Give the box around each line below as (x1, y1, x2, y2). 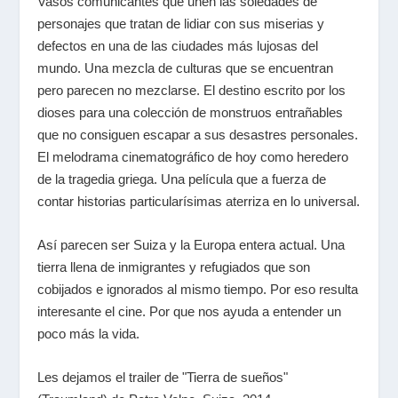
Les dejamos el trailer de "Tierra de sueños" (37, 370, 289, 385)
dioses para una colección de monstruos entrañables (37, 105, 344, 120)
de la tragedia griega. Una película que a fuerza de (37, 171, 327, 187)
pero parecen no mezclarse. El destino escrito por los (37, 83, 346, 98)
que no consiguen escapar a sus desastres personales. (37, 127, 359, 142)
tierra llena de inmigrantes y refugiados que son (37, 259, 311, 275)
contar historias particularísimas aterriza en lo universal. (37, 194, 361, 209)
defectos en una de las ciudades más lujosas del (37, 38, 319, 53)
